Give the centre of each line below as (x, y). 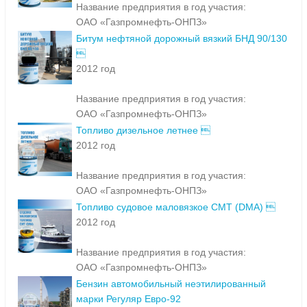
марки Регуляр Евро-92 (128, 299)
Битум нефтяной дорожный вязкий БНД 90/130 (182, 39)
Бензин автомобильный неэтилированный (171, 284)
